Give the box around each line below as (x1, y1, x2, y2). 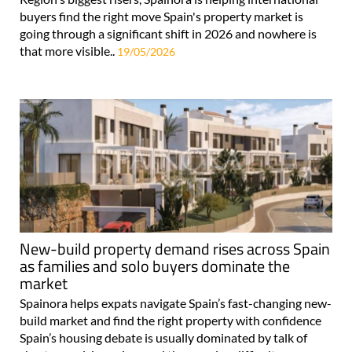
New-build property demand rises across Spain (20, 207, 330, 233)
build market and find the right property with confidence (20, 284, 321, 299)
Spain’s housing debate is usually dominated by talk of (20, 301, 307, 317)
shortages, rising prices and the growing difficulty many (20, 318, 314, 334)
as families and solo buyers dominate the (20, 225, 290, 250)
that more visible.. (20, 14, 117, 30)
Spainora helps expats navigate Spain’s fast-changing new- (20, 266, 332, 282)
